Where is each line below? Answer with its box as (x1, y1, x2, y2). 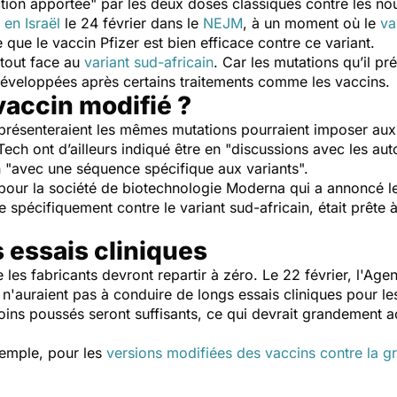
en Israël (4, 14, 60, 32)
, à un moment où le (243, 14, 380, 32)
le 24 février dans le (60, 14, 203, 32)
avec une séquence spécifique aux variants (12, 160, 299, 177)
